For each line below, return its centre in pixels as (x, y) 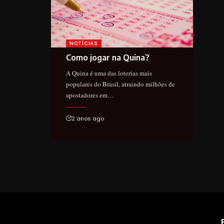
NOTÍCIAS (84, 43)
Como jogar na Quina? (108, 57)
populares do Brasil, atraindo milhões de (120, 84)
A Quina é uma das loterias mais (109, 73)
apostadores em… (90, 95)
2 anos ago (88, 118)
